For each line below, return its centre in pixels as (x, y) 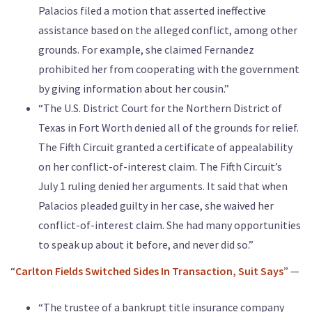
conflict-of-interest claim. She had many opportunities (170, 225)
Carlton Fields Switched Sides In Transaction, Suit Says (149, 271)
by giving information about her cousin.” (134, 89)
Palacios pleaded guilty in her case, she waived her (156, 206)
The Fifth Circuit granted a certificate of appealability (165, 147)
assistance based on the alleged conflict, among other (168, 30)
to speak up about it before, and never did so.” (146, 245)
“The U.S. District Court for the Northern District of (160, 108)
